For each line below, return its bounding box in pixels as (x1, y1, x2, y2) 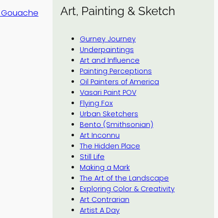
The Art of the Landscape (80, 173, 169, 183)
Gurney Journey (80, 34, 136, 44)
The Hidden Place (80, 141, 140, 151)
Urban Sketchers (80, 109, 138, 119)
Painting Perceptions (80, 66, 152, 76)
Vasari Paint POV (80, 88, 136, 97)
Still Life (80, 152, 105, 162)
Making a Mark (80, 163, 130, 172)
